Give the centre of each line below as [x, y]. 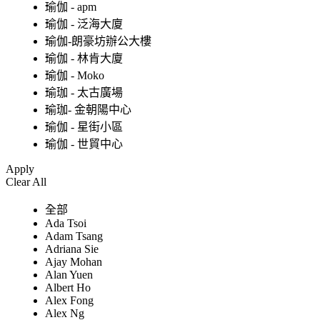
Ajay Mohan [74, 262]
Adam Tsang [74, 236]
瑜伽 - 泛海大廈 [84, 24]
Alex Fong [69, 301]
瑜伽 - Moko [75, 76]
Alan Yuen [69, 275]
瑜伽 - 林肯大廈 [84, 59]
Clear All [26, 182]
